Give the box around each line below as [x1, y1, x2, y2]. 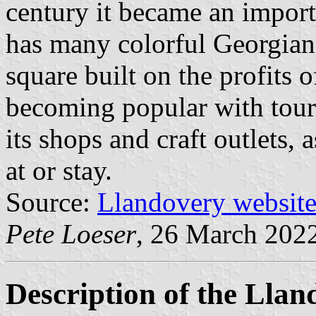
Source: [6, 186, 97, 217]
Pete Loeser [6, 218, 136, 249]
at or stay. [6, 154, 112, 186]
